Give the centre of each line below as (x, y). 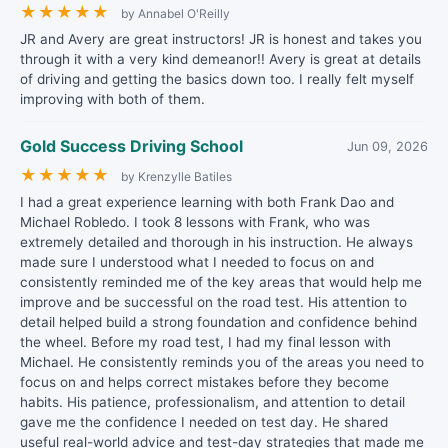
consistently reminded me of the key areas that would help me (221, 282)
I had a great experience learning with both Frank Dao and (207, 202)
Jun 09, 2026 (387, 146)
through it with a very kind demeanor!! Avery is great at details (220, 59)
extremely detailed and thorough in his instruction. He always (216, 242)
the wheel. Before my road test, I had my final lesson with (205, 342)
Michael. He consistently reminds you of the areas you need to (222, 362)
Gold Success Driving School (131, 146)
